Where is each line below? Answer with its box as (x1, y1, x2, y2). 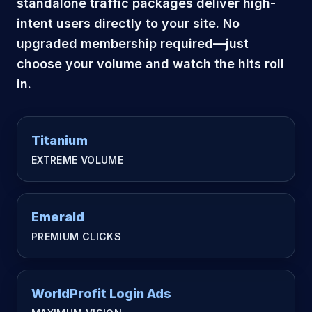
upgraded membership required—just (17, 36, 249, 51)
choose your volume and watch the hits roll (17, 56, 284, 71)
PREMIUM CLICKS (31, 231, 121, 242)
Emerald (31, 210, 84, 224)
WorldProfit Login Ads (31, 286, 171, 301)
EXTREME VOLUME (31, 154, 123, 166)
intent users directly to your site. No (17, 16, 240, 31)
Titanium (31, 133, 88, 148)
